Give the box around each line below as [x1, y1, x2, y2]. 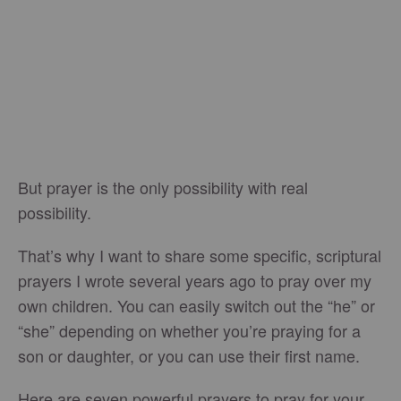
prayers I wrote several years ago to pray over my [18, 269, 371, 293]
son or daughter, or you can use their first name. [18, 344, 360, 368]
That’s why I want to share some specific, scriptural [18, 243, 381, 268]
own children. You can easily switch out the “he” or [18, 294, 375, 318]
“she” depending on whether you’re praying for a [18, 319, 361, 343]
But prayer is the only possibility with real [18, 175, 308, 200]
